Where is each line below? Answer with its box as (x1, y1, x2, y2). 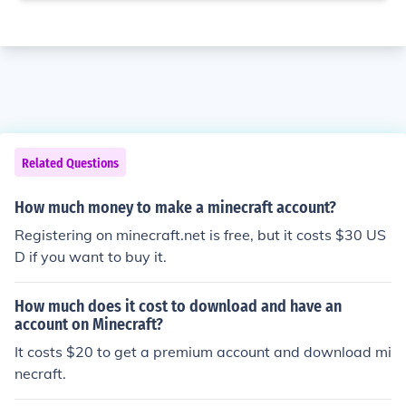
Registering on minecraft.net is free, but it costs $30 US (14, 226, 386, 244)
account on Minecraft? (14, 314, 163, 334)
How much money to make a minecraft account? (14, 198, 336, 217)
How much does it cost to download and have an (14, 296, 342, 316)
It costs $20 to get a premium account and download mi (14, 343, 391, 361)
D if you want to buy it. (14, 247, 167, 266)
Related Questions (22, 156, 119, 171)
